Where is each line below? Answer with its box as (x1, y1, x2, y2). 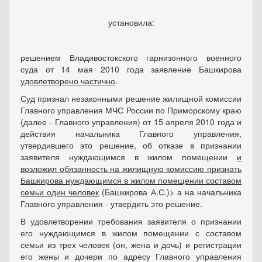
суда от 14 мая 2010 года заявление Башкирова (20, 63, 242, 75)
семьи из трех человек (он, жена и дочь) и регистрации (20, 239, 242, 250)
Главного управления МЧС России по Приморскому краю (20, 104, 242, 116)
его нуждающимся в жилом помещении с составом (20, 227, 242, 239)
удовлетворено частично (20, 75, 115, 87)
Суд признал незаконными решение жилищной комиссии (20, 92, 242, 104)
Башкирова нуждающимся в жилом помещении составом (20, 174, 242, 186)
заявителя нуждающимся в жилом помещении (20, 151, 237, 163)
